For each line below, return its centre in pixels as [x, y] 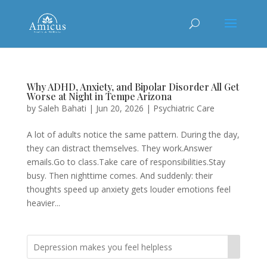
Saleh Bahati [62, 108]
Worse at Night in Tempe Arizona [99, 96]
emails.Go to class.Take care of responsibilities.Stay [126, 162]
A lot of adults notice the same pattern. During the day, [133, 134]
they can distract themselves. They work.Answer [119, 148]
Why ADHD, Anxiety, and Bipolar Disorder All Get [133, 87]
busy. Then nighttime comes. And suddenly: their [119, 176]
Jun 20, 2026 [119, 108]
